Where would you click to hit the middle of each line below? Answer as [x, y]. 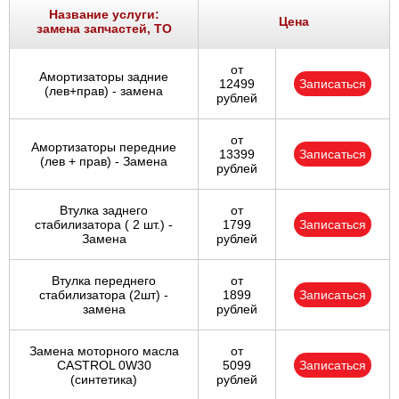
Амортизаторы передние [104, 147]
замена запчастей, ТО [104, 29]
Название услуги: [104, 15]
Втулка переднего [104, 281]
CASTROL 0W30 [104, 366]
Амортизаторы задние [104, 77]
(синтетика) [104, 380]
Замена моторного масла [104, 351]
